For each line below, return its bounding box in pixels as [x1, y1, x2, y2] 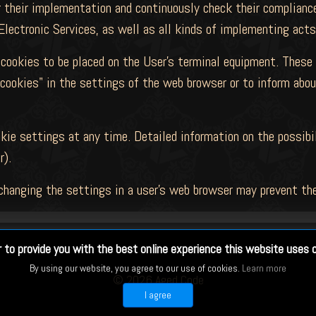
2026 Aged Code [126, 272, 204, 288]
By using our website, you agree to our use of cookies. [30, 262, 242, 274]
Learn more [242, 262, 286, 274]
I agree [145, 288, 171, 301]
